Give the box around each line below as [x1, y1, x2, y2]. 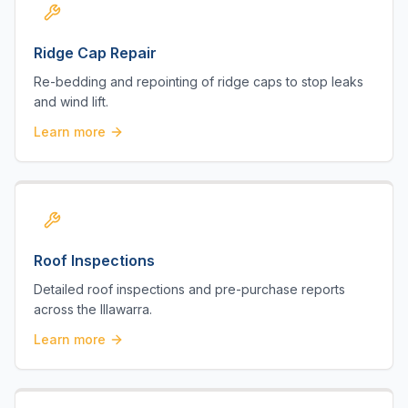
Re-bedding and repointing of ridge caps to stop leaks [34, 74, 363, 89]
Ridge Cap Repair [34, 44, 157, 62]
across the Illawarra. [34, 301, 152, 317]
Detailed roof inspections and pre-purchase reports [34, 281, 345, 297]
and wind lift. [34, 94, 108, 109]
